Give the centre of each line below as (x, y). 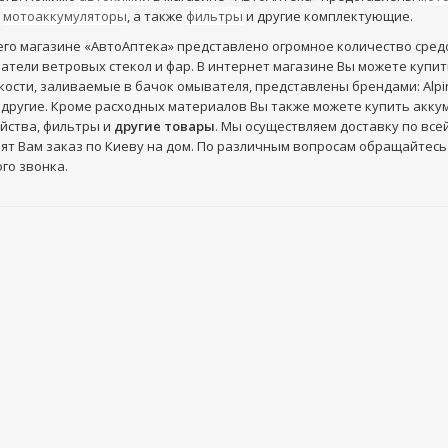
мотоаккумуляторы (64, 16)
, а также (156, 16)
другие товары (164, 126)
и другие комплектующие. (327, 16)
